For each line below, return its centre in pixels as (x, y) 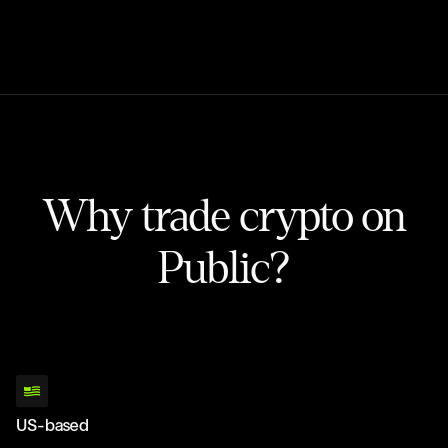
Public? (224, 269)
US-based (52, 426)
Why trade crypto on (224, 217)
